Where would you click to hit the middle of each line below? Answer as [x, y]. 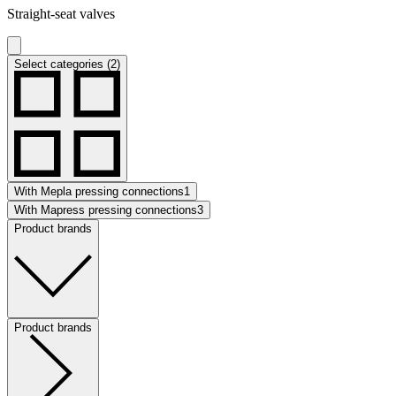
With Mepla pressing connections [99, 191]
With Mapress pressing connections [106, 209]
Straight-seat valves [61, 13]
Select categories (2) [67, 64]
